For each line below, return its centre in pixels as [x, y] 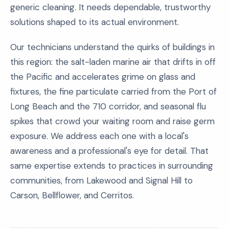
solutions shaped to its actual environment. [95, 22]
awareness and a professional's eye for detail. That [109, 151]
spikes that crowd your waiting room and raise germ [112, 121]
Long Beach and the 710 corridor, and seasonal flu [108, 106]
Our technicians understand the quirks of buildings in [112, 47]
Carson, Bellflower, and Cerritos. [72, 195]
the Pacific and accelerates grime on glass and [103, 77]
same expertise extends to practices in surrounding [112, 166]
